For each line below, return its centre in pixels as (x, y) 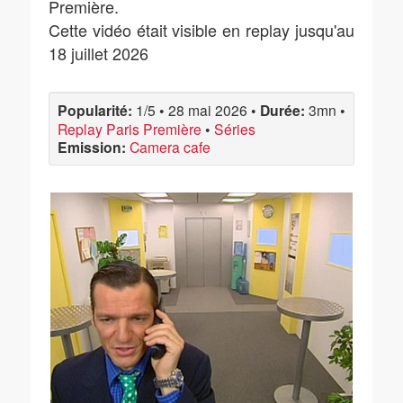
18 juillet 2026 (99, 53)
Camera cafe (170, 147)
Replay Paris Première (130, 129)
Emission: (92, 147)
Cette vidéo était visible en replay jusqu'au (201, 30)
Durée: (282, 110)
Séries (235, 129)
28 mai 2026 (208, 110)
